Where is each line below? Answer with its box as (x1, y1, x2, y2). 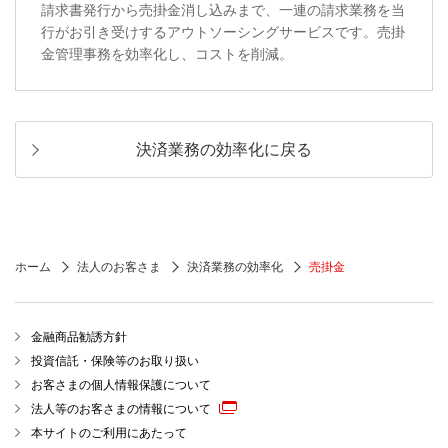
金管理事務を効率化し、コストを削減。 (41, 46, 293, 63)
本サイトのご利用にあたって (31, 426, 187, 441)
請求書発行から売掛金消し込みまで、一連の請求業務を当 (41, 2, 405, 19)
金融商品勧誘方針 (31, 330, 127, 345)
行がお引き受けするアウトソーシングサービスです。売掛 (41, 24, 405, 41)
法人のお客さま (77, 260, 161, 275)
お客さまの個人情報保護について (31, 378, 211, 393)
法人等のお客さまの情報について (31, 402, 211, 417)
